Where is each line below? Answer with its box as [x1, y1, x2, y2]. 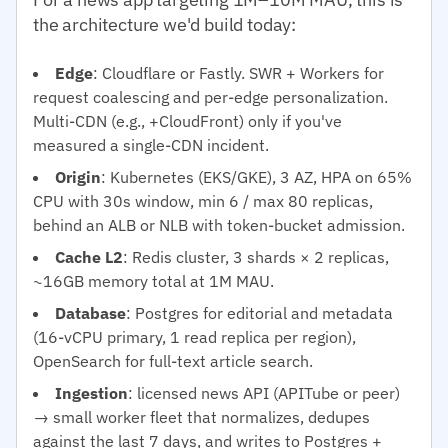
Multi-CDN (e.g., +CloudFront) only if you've [33, 110, 342, 131]
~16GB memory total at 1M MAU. [33, 270, 274, 291]
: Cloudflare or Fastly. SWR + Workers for [93, 62, 384, 83]
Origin [55, 166, 101, 187]
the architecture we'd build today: [33, 12, 297, 36]
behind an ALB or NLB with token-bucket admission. [33, 214, 405, 235]
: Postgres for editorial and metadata [126, 302, 393, 323]
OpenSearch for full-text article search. [33, 350, 313, 371]
